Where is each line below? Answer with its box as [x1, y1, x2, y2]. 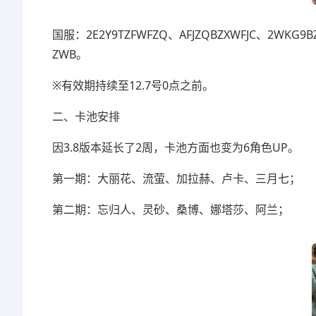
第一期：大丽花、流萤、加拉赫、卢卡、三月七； [52, 171, 300, 186]
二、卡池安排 [52, 109, 120, 124]
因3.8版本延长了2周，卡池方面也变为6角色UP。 [52, 140, 299, 155]
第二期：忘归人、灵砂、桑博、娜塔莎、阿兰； [52, 202, 289, 217]
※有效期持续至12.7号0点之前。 [52, 78, 214, 93]
